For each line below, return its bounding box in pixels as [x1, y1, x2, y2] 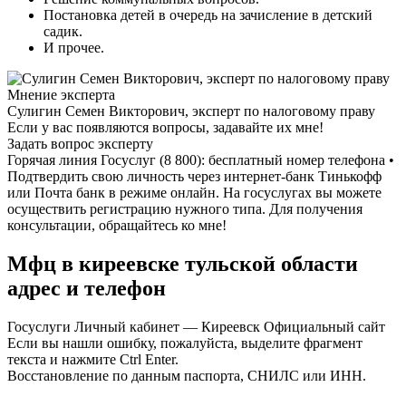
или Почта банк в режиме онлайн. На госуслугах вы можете [7, 184, 382, 200]
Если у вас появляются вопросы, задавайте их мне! [7, 119, 324, 135]
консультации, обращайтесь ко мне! [7, 217, 227, 233]
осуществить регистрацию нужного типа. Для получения [7, 200, 362, 217]
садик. [43, 23, 82, 39]
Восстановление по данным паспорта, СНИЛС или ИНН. [7, 367, 366, 383]
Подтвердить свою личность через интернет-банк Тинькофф [7, 168, 382, 184]
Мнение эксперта [7, 86, 115, 102]
